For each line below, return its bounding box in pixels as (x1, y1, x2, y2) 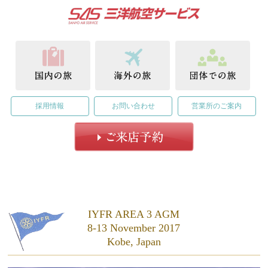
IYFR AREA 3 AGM (88, 208, 180, 220)
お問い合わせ (111, 101, 155, 110)
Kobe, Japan (106, 235, 161, 248)
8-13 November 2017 (87, 221, 181, 234)
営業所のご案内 (191, 101, 242, 110)
